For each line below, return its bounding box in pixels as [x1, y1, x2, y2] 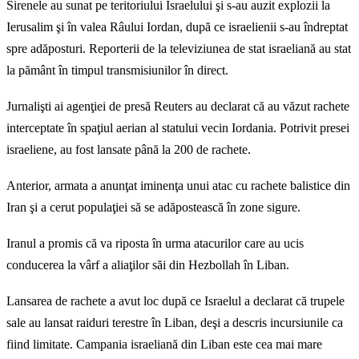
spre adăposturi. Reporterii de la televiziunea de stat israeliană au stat [6, 42, 351, 56]
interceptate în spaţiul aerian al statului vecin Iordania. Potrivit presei [6, 121, 349, 135]
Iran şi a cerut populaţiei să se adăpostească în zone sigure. [6, 200, 301, 215]
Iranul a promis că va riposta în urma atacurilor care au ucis [6, 236, 304, 251]
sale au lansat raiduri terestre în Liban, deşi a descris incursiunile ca [6, 316, 343, 330]
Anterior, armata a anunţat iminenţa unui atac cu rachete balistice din [6, 179, 350, 193]
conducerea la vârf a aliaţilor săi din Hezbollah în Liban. [6, 258, 289, 272]
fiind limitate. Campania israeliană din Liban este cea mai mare [6, 337, 322, 352]
